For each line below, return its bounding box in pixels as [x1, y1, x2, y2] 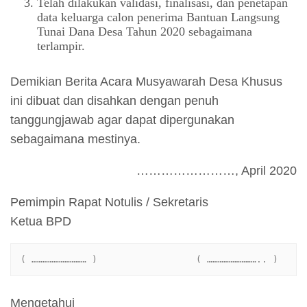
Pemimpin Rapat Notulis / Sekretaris [10, 195, 208, 210]
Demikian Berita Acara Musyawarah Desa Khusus [10, 75, 282, 89]
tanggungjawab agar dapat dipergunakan [10, 113, 234, 127]
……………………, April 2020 [136, 164, 297, 178]
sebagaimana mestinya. [10, 132, 140, 147]
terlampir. [36, 39, 85, 53]
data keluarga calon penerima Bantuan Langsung [36, 10, 280, 25]
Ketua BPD [10, 214, 71, 229]
